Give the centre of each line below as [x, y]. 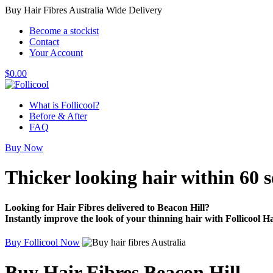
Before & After [58, 116]
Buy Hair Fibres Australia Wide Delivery [83, 10]
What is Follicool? [64, 105]
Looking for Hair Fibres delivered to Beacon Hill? [107, 207]
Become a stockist [64, 31]
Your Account [56, 53]
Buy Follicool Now [42, 243]
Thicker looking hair [93, 178]
